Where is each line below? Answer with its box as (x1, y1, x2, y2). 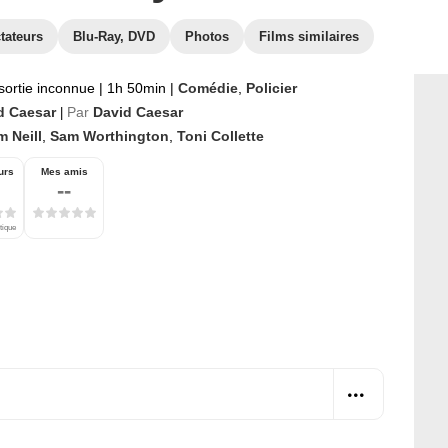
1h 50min (103, 80, 170, 96)
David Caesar (93, 104, 183, 120)
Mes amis (40, 166, 88, 177)
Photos (185, 29, 229, 44)
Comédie (178, 80, 238, 96)
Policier (246, 80, 297, 96)
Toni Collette (177, 128, 264, 144)
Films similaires (259, 29, 359, 44)
